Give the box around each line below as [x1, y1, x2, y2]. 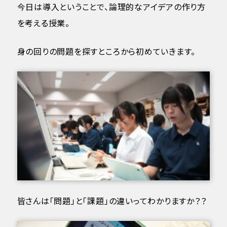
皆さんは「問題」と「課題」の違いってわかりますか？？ [17, 194, 207, 207]
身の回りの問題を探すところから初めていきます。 [17, 45, 196, 58]
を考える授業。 [17, 17, 70, 29]
